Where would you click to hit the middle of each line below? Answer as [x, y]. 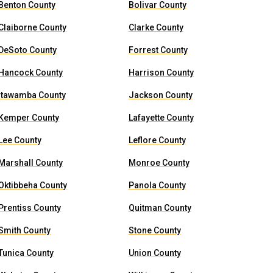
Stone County [154, 230]
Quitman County [160, 208]
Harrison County [161, 73]
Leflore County [157, 140]
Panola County [157, 185]
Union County [154, 253]
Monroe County [159, 163]
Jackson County [160, 95]
